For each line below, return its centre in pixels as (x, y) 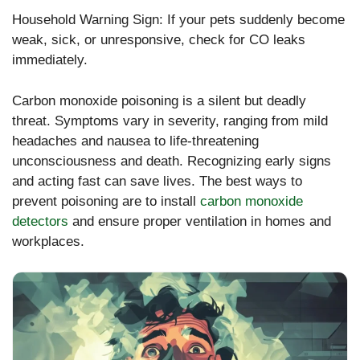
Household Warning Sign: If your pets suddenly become (178, 20)
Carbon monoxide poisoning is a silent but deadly (159, 100)
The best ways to (251, 181)
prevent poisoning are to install (106, 201)
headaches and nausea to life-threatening (135, 141)
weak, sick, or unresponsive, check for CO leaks (159, 40)
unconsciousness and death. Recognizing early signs (172, 161)
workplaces (46, 241)
